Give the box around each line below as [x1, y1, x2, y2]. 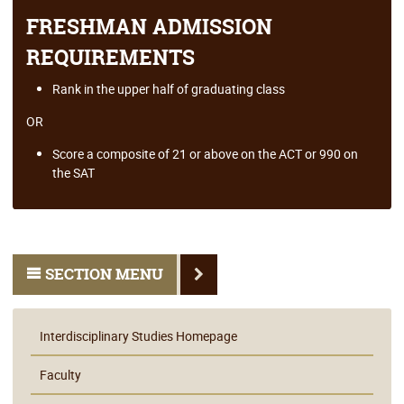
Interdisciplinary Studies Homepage [40, 326, 238, 344]
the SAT [51, 164, 95, 182]
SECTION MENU [45, 265, 164, 284]
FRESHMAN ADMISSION [25, 14, 272, 41]
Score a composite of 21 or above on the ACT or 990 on [51, 145, 358, 163]
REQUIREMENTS [25, 45, 195, 71]
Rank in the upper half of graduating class [51, 80, 285, 98]
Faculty [40, 365, 82, 383]
